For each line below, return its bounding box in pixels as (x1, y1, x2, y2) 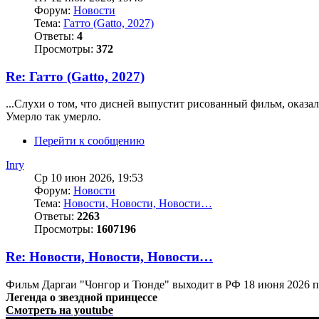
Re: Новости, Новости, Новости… (6, 249, 213, 265)
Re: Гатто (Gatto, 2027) (6, 68, 145, 84)
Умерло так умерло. (6, 110, 101, 123)
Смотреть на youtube (6, 303, 113, 316)
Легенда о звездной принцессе (6, 291, 157, 303)
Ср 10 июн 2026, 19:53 (34, 172, 143, 184)
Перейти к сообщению (34, 135, 145, 147)
